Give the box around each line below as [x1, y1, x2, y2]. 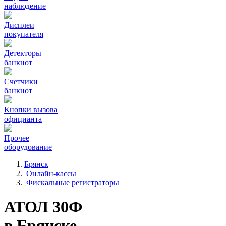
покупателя [4, 30, 43, 38]
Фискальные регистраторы [26, 178, 119, 187]
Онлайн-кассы [26, 169, 76, 178]
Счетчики [4, 77, 38, 86]
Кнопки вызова [4, 105, 58, 114]
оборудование [4, 143, 52, 151]
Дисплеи [4, 21, 34, 29]
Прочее [4, 134, 29, 142]
